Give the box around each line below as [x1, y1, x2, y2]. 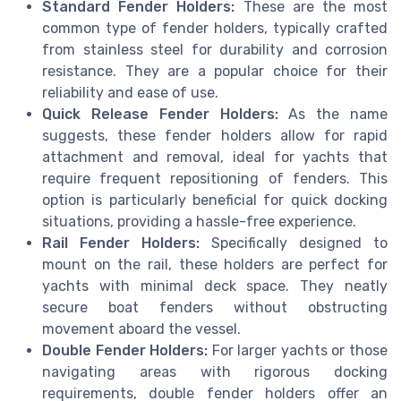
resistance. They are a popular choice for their [42, 63, 388, 81]
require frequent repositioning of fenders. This [42, 170, 388, 188]
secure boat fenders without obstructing [42, 299, 388, 317]
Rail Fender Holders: [42, 235, 200, 252]
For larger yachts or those [208, 342, 388, 360]
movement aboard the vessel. [42, 320, 241, 338]
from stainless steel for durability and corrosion [42, 41, 388, 59]
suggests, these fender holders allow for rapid [42, 127, 388, 145]
